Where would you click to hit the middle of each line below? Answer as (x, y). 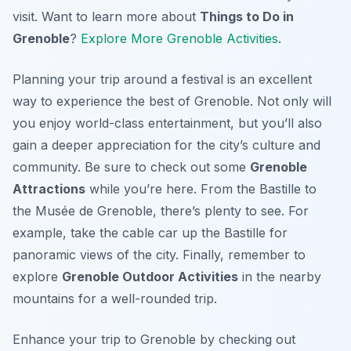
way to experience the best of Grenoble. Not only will (172, 101)
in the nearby (280, 277)
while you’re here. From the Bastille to (201, 189)
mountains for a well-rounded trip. (115, 299)
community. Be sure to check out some (131, 167)
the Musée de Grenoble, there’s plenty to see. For (161, 211)
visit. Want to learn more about (106, 17)
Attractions (49, 189)
